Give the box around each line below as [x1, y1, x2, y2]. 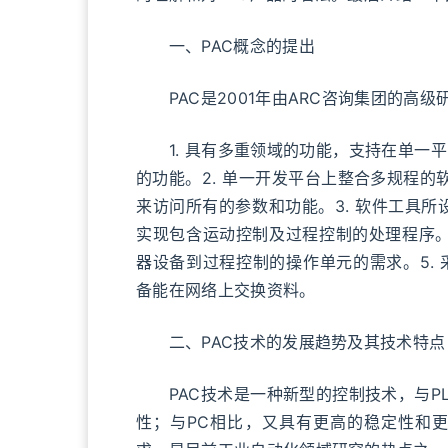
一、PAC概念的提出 [136, 36, 315, 56]
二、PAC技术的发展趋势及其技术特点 [136, 332, 446, 352]
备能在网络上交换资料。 [136, 280, 316, 300]
